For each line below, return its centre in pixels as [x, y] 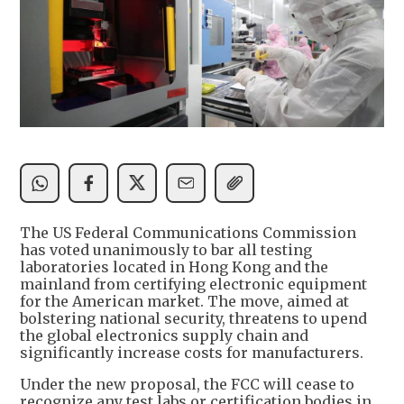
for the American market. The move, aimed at [184, 301]
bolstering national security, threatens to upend [193, 318]
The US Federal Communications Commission [188, 232]
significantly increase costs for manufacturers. [192, 352]
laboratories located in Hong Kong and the [174, 266]
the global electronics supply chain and [164, 335]
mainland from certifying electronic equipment [193, 284]
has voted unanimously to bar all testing [166, 249]
